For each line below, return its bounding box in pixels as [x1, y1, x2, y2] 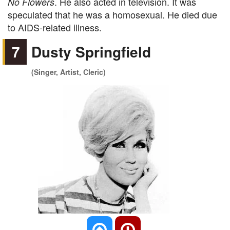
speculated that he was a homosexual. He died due [8, 8, 217, 21]
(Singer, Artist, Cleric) [31, 67, 106, 77]
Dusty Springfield [31, 41, 151, 62]
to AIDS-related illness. [8, 21, 102, 34]
